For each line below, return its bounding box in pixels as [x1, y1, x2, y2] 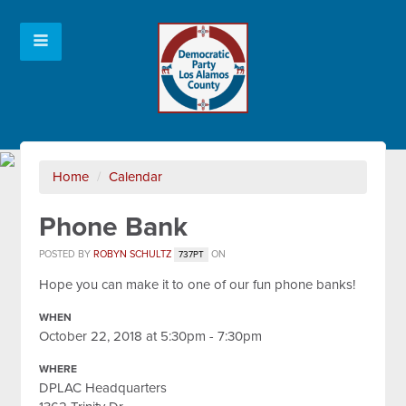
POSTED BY [39, 248, 94, 260]
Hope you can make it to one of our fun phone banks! [39, 276, 356, 293]
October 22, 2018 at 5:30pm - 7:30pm [39, 328, 263, 344]
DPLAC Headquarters [39, 380, 168, 396]
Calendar [109, 169, 163, 185]
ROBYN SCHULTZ [93, 248, 172, 260]
